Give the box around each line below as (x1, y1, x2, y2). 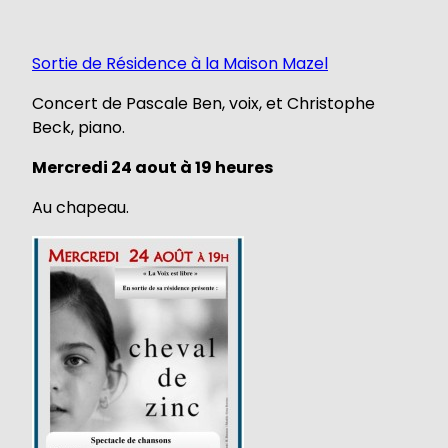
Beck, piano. (32, 115, 125, 139)
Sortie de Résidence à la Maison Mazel (32, 51, 328, 75)
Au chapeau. (32, 195, 129, 219)
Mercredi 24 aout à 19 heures (32, 155, 273, 179)
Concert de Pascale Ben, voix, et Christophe (32, 91, 375, 115)
